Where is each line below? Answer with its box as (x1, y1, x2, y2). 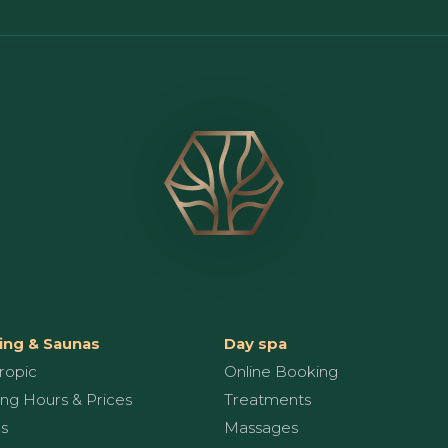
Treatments (224, 389, 311, 409)
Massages (224, 417, 298, 437)
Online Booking (224, 361, 338, 381)
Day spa (224, 333, 287, 353)
